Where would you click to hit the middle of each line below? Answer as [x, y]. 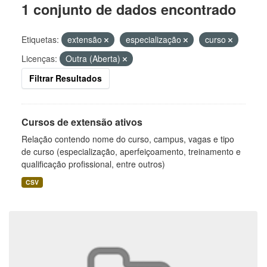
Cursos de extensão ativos [82, 122]
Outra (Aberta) [94, 58]
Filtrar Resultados [66, 78]
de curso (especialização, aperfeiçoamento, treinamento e [131, 151]
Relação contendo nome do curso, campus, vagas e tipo [128, 139]
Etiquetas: [40, 39]
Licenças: [39, 58]
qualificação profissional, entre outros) [93, 164]
